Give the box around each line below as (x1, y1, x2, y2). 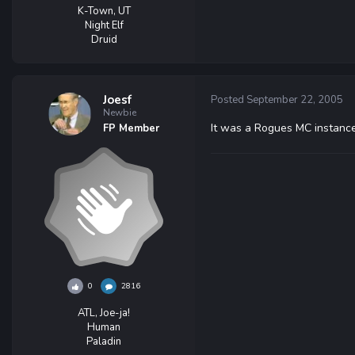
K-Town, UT (77, 4, 131, 18)
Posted (211, 93, 246, 107)
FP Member (103, 121, 159, 136)
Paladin (86, 334, 121, 349)
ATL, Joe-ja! (78, 306, 130, 320)
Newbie (103, 106, 136, 119)
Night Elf (84, 18, 124, 32)
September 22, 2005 (246, 93, 343, 107)
